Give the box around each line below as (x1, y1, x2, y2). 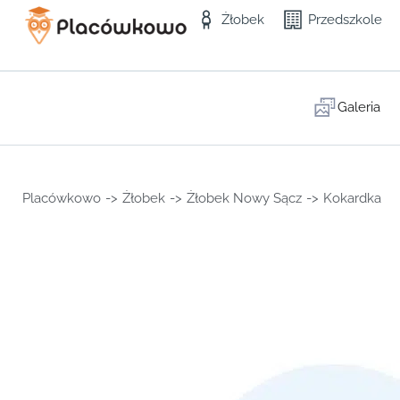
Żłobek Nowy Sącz (187, 190, 302, 206)
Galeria (337, 99, 380, 115)
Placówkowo (22, 190, 101, 206)
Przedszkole (308, 12, 383, 28)
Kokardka (323, 190, 381, 206)
